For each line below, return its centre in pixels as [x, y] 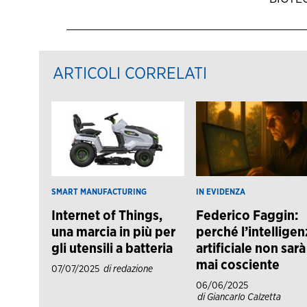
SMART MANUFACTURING [99, 192]
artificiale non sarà [250, 248]
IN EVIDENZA [220, 192]
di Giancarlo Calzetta [239, 297]
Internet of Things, [107, 216]
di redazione [128, 269]
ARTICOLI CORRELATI [130, 74]
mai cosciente [237, 265]
